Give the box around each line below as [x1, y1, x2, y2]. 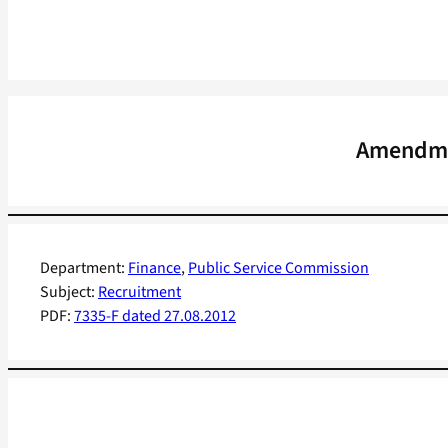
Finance [128, 257, 181, 280]
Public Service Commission [188, 257, 369, 280]
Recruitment [98, 281, 181, 304]
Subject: [40, 281, 98, 304]
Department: [40, 257, 128, 280]
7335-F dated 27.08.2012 [74, 305, 236, 328]
